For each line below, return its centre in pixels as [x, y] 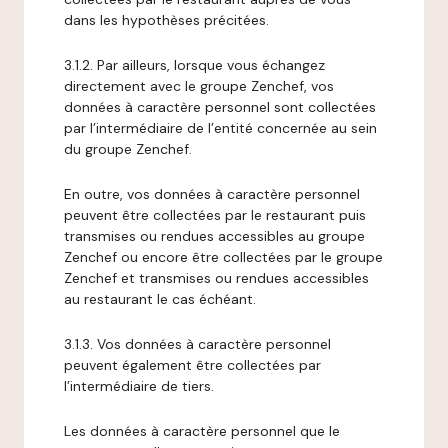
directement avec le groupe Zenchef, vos [199, 86]
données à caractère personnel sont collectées [220, 107]
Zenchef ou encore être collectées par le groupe [223, 257]
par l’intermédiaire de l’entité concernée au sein [220, 128]
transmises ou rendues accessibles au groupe [214, 236]
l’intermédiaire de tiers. [139, 386]
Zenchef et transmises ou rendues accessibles [216, 278]
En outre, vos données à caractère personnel [212, 194]
